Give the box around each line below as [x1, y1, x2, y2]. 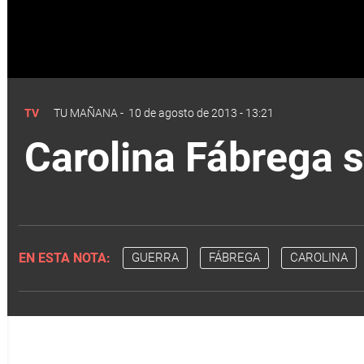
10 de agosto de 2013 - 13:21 [128, 106, 274, 119]
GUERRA [131, 250, 179, 266]
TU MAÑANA [54, 106, 118, 119]
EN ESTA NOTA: [18, 249, 110, 266]
